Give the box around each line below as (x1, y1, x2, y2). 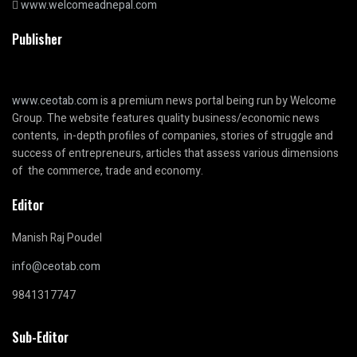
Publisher (12, 29, 62, 49)
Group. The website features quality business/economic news (12, 110, 320, 127)
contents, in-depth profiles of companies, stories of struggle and (12, 127, 333, 145)
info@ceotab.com (12, 258, 100, 276)
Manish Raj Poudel (12, 229, 102, 247)
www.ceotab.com (12, 92, 98, 110)
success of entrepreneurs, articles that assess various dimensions (12, 145, 339, 163)
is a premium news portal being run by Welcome (98, 92, 336, 110)
